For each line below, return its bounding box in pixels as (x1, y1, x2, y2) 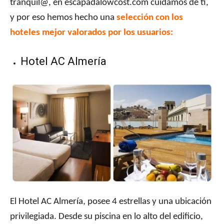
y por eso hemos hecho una (10, 13, 116, 23)
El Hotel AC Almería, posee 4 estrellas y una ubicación (10, 197, 211, 207)
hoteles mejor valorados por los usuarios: (10, 28, 173, 38)
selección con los (116, 13, 183, 23)
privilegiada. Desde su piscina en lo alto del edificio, (10, 212, 203, 222)
